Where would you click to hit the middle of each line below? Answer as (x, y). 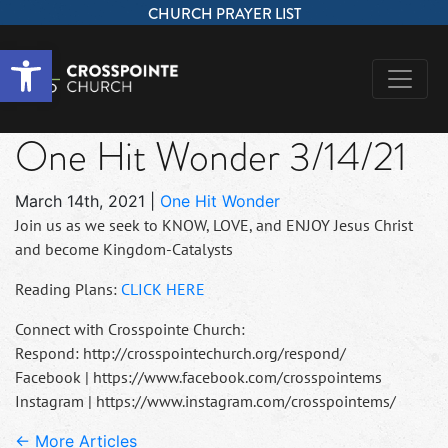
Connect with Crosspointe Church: (130, 328)
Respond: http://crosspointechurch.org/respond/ (180, 352)
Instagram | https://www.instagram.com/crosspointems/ (205, 400)
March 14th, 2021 (80, 200)
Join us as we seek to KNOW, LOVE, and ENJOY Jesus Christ (214, 224)
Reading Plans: (68, 288)
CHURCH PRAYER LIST (224, 13)
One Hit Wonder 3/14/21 (211, 156)
